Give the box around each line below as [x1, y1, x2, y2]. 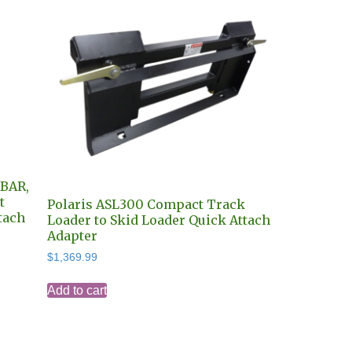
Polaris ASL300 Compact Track [46, 196, 245, 213]
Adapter [46, 228, 97, 244]
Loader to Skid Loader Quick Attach [46, 212, 270, 229]
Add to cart [46, 284, 107, 298]
